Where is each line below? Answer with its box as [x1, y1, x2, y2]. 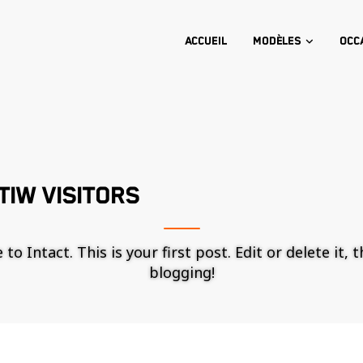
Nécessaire [207, 344, 266, 360]
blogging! [148, 263, 215, 282]
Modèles [252, 35, 302, 48]
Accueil [184, 35, 227, 48]
